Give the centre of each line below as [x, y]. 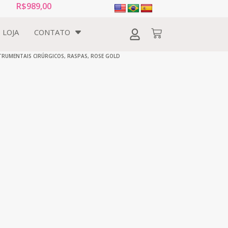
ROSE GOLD [105, 56]
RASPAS [77, 56]
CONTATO [52, 32]
